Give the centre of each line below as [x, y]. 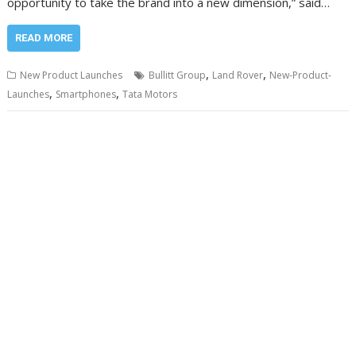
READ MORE [44, 38]
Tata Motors [150, 95]
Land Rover [238, 75]
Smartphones [86, 95]
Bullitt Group [178, 75]
